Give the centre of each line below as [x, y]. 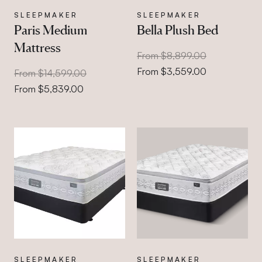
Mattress [37, 47]
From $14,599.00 [50, 73]
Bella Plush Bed [177, 30]
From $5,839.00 [49, 89]
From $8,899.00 [171, 56]
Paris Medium [51, 30]
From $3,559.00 [171, 71]
